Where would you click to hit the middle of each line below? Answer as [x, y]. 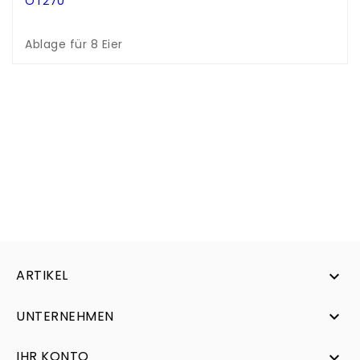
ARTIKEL [42, 276]
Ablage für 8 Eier [74, 45]
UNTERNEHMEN [65, 316]
